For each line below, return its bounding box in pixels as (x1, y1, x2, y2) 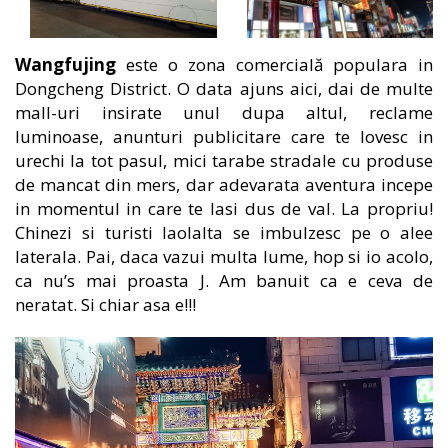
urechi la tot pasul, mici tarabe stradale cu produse (15, 148, 433, 172)
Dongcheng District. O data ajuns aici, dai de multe (15, 76, 433, 100)
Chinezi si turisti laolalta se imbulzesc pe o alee (15, 220, 433, 244)
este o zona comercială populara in (126, 52, 433, 76)
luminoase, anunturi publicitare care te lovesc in (15, 124, 433, 148)
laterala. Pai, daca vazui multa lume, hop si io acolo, (15, 244, 433, 268)
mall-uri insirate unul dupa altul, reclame (15, 100, 433, 124)
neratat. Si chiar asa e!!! (15, 292, 196, 316)
